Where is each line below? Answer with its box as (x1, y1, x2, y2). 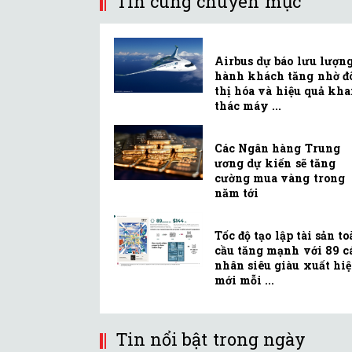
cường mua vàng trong (214, 170, 345, 186)
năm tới (214, 185, 259, 201)
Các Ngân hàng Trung (214, 141, 340, 156)
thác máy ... (214, 98, 282, 114)
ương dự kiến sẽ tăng (214, 156, 335, 171)
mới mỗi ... (214, 273, 275, 288)
